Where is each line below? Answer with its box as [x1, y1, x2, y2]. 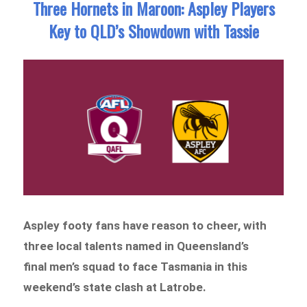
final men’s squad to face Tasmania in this [23, 260, 248, 274]
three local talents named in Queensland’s [23, 239, 249, 254]
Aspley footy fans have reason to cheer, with [23, 219, 267, 233]
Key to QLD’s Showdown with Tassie [48, 18, 259, 43]
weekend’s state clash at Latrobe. [23, 280, 207, 295]
